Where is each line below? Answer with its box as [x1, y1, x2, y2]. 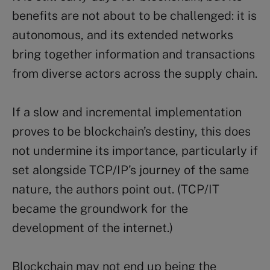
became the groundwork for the [12, 201, 188, 216]
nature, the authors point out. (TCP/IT [12, 181, 219, 196]
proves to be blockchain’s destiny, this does [12, 124, 251, 139]
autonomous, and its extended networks [12, 27, 233, 42]
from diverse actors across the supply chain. [12, 66, 257, 81]
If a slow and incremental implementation [12, 104, 242, 119]
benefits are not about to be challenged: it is [12, 8, 257, 23]
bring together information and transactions [12, 46, 255, 61]
